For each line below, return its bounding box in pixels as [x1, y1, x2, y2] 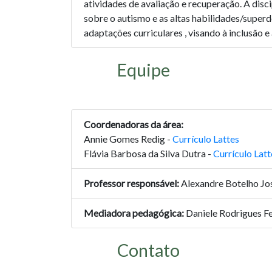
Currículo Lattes [172, 133, 239, 145]
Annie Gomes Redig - [84, 133, 172, 145]
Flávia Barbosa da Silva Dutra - [84, 148, 213, 160]
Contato [114, 240, 180, 261]
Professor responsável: [84, 177, 179, 189]
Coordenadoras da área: [84, 118, 183, 131]
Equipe [114, 59, 170, 81]
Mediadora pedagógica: [84, 207, 184, 219]
